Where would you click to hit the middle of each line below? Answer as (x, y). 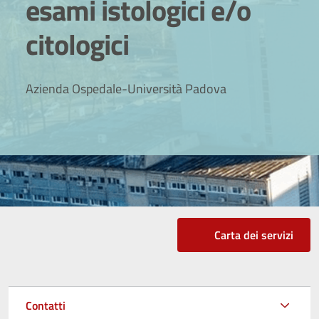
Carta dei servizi (254, 235)
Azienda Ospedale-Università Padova (126, 88)
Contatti (46, 305)
